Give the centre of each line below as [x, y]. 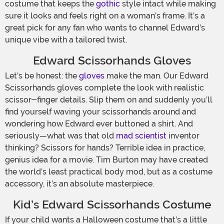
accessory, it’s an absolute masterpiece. [79, 184]
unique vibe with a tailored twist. [66, 40]
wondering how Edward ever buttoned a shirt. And [99, 124]
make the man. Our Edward [156, 76]
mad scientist [141, 136]
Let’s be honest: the [42, 76]
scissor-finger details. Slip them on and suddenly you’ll [109, 100]
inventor [183, 136]
